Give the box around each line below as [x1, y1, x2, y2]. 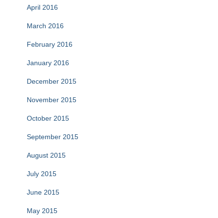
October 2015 [27, 114, 69, 123]
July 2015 [27, 170, 56, 178]
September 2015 [27, 133, 78, 141]
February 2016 [27, 40, 73, 49]
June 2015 [27, 188, 59, 197]
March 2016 [27, 22, 64, 30]
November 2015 [27, 96, 76, 104]
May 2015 [27, 207, 57, 215]
